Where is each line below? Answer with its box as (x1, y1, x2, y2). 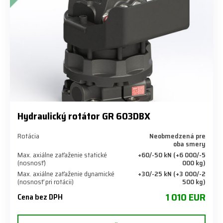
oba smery (173, 138, 206, 150)
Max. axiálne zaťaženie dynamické (17, 168, 114, 180)
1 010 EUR (166, 189, 206, 206)
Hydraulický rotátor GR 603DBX (17, 108, 150, 124)
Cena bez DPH (17, 191, 63, 204)
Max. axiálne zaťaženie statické (17, 149, 107, 161)
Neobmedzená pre (149, 130, 206, 142)
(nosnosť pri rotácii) (17, 176, 74, 188)
